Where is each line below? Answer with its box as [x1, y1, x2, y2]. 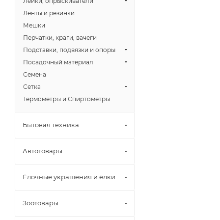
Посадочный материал [23, 58, 93, 66]
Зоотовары [23, 198, 58, 207]
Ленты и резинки [23, 9, 75, 17]
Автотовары [23, 146, 62, 155]
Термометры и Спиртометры [23, 95, 110, 103]
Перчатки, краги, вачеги [23, 33, 97, 41]
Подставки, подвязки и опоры [23, 46, 115, 54]
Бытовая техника [23, 120, 79, 129]
